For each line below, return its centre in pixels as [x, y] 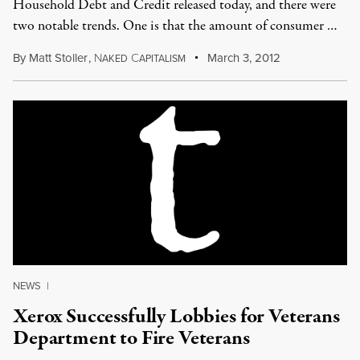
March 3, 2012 [243, 58]
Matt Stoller [58, 58]
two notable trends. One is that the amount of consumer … [175, 26]
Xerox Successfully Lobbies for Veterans [176, 317]
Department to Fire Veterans [131, 338]
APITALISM [162, 59]
